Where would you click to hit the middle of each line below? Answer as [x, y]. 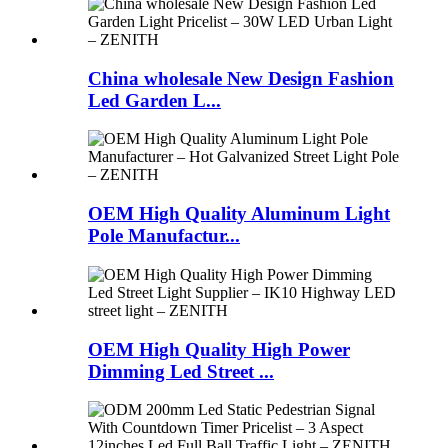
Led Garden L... [154, 100]
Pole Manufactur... [164, 236]
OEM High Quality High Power [219, 349]
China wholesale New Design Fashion [241, 78]
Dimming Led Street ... [181, 371]
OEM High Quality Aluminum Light [239, 214]
